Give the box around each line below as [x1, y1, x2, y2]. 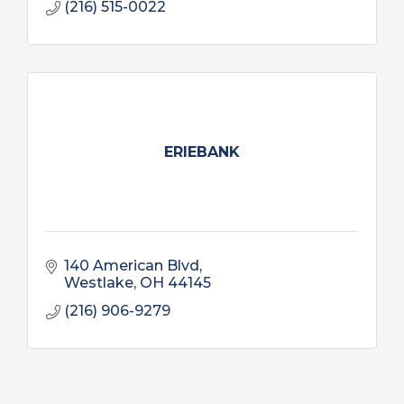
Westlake [64, 274, 133, 291]
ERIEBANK [164, 142, 240, 161]
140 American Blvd [64, 257, 199, 274]
